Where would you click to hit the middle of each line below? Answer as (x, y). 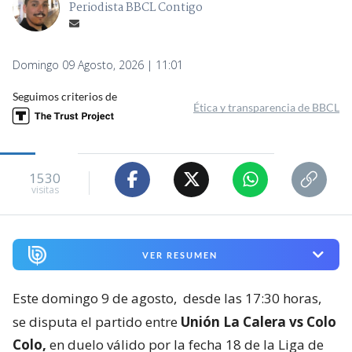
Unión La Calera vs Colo (258, 322)
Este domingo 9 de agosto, (96, 299)
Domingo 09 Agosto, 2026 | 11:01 (98, 64)
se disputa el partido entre (97, 322)
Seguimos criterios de (65, 96)
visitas (45, 190)
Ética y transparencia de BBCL (266, 107)
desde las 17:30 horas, (252, 299)
